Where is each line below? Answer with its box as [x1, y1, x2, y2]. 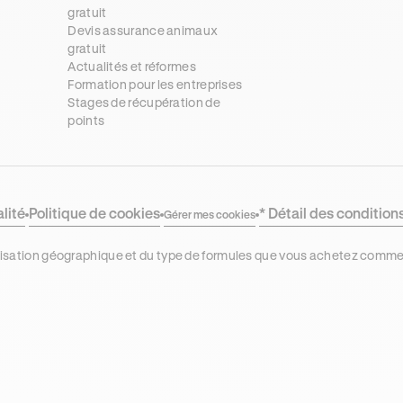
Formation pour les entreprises [67, 76, 243, 92]
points [67, 112, 105, 128]
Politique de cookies [29, 204, 160, 221]
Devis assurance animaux [67, 22, 219, 38]
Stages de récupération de [67, 94, 220, 110]
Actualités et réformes [67, 58, 196, 74]
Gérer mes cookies [164, 208, 255, 220]
